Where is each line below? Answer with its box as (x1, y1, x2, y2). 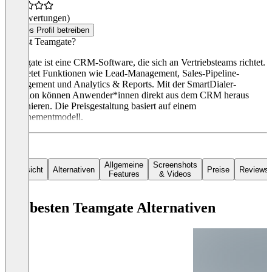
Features (108, 169, 140, 179)
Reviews (239, 165, 269, 174)
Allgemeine (104, 160, 143, 170)
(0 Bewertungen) (5, 13, 70, 24)
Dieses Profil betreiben (10, 25, 89, 35)
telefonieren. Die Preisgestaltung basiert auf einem (5, 101, 196, 112)
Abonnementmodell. (5, 112, 83, 123)
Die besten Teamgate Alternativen (5, 200, 216, 216)
